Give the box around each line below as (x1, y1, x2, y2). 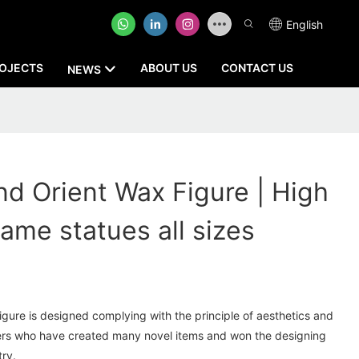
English (286, 17, 323, 31)
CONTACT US (220, 61, 293, 75)
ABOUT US (139, 61, 197, 75)
